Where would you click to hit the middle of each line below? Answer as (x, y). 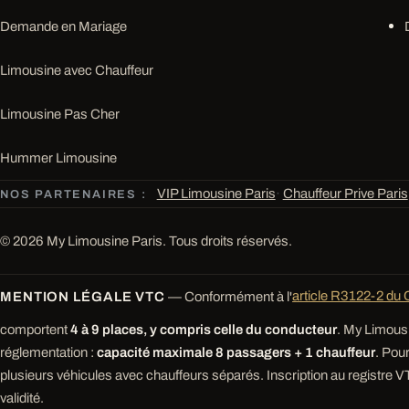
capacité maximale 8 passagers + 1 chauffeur (236, 352)
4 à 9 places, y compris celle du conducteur (204, 329)
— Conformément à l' (229, 296)
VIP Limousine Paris (216, 193)
